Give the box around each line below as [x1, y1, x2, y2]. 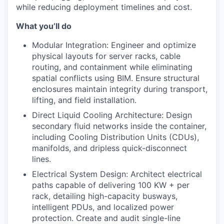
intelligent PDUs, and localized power [32, 201, 174, 212]
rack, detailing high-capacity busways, [32, 190, 177, 201]
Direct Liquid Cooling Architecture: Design [32, 109, 192, 120]
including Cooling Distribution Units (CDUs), [32, 131, 199, 142]
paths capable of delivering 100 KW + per [32, 179, 189, 190]
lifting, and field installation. [32, 94, 136, 105]
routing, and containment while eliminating [32, 61, 192, 72]
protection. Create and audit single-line [32, 212, 180, 223]
